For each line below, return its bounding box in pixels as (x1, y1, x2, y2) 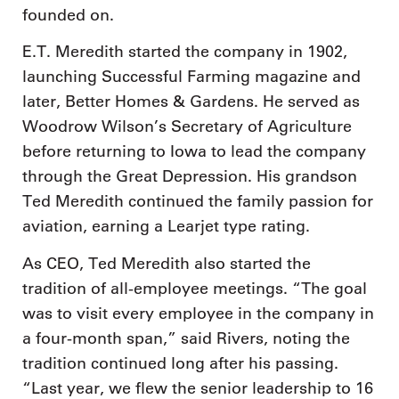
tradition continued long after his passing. (22, 353, 338, 373)
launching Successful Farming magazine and (22, 67, 361, 86)
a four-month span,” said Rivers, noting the (22, 328, 350, 348)
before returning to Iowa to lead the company (22, 142, 366, 161)
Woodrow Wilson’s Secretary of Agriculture (22, 117, 352, 136)
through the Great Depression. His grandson (22, 167, 357, 186)
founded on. (22, 4, 114, 25)
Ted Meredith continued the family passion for (22, 191, 373, 211)
